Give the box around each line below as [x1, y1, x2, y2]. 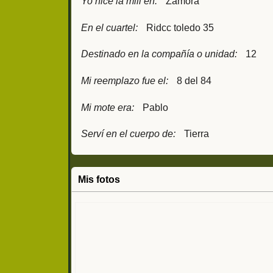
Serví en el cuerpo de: [81, 129, 175, 140]
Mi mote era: [81, 102, 134, 113]
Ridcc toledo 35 [146, 22, 214, 33]
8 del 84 [177, 75, 211, 86]
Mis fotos [78, 174, 120, 185]
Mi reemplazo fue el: [81, 75, 168, 86]
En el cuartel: [81, 22, 138, 33]
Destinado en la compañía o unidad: [81, 49, 237, 60]
